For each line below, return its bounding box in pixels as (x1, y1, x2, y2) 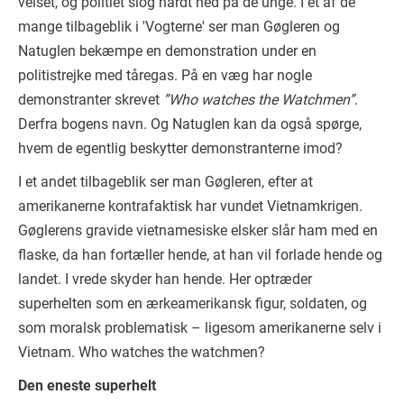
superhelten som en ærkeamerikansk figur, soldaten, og (18, 294, 367, 312)
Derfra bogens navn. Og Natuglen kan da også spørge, (18, 115, 362, 133)
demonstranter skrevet (18, 90, 163, 108)
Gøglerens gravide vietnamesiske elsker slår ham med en (18, 221, 378, 239)
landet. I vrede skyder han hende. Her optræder (18, 270, 312, 288)
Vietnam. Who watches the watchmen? (18, 343, 265, 361)
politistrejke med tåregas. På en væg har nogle (18, 66, 312, 84)
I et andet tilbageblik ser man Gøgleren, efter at (18, 172, 313, 190)
